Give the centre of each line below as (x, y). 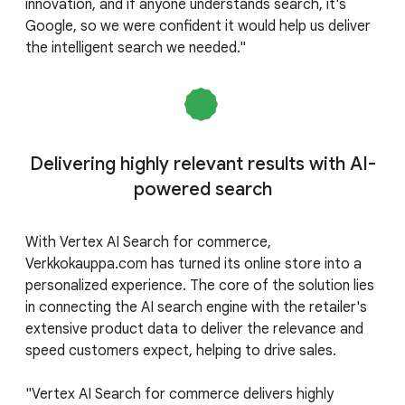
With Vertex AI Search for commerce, (148, 242)
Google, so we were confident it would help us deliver (198, 26)
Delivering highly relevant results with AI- (202, 164)
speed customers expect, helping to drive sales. (181, 350)
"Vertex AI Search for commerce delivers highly (179, 394)
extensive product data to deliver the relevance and (194, 329)
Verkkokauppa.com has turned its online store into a (193, 264)
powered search (202, 189)
